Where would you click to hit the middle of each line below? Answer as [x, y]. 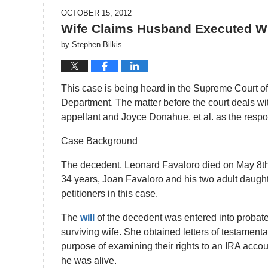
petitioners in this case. [109, 193]
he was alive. [89, 260]
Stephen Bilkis [97, 44]
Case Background [99, 141]
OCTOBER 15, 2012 [96, 13]
